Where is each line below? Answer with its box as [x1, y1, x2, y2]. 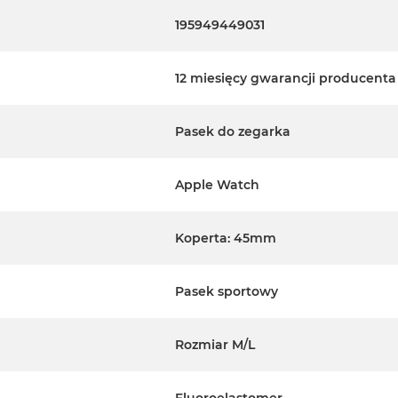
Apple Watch [175, 177, 259, 194]
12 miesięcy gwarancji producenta [175, 70, 396, 87]
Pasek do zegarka [175, 123, 291, 140]
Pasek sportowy [175, 283, 278, 300]
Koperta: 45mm [175, 230, 276, 247]
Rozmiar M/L [175, 337, 255, 354]
